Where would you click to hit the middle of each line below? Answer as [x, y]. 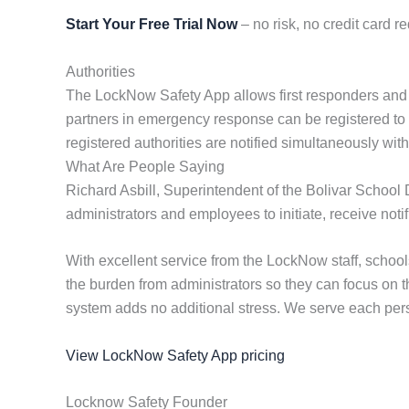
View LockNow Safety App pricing [175, 355]
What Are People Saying [145, 166]
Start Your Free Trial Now [152, 24]
